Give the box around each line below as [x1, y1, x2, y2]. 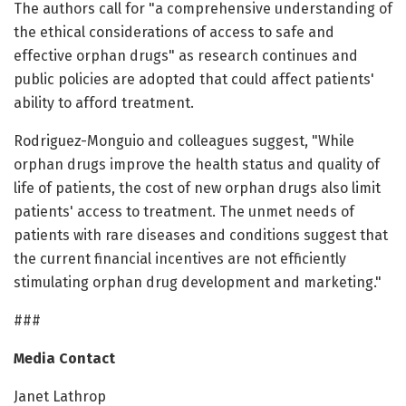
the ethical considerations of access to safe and [14, 24, 334, 42]
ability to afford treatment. [14, 94, 194, 112]
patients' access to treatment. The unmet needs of [14, 203, 354, 221]
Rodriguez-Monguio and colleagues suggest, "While [14, 132, 354, 150]
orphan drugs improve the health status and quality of [14, 156, 380, 174]
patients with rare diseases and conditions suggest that [14, 227, 388, 245]
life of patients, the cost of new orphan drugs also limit [14, 179, 381, 198]
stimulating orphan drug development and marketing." [14, 274, 382, 292]
